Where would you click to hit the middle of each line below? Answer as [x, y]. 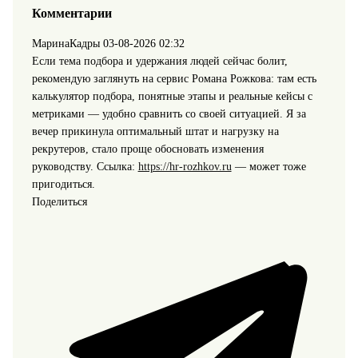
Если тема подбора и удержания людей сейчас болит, [159, 62]
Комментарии [72, 13]
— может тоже [268, 167]
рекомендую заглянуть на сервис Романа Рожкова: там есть [174, 79]
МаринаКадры [66, 44]
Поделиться [59, 202]
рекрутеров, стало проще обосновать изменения [147, 149]
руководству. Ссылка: [85, 167]
